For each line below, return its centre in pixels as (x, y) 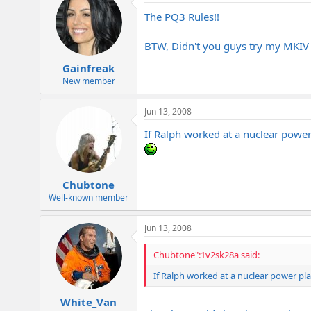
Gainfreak (89, 68)
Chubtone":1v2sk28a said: (207, 255)
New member (89, 81)
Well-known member (89, 198)
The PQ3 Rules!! (182, 17)
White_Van (89, 302)
